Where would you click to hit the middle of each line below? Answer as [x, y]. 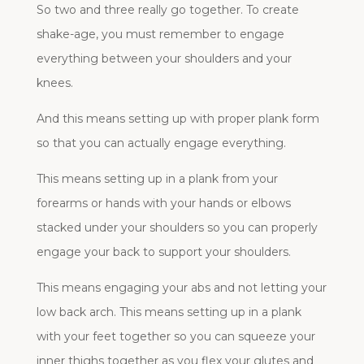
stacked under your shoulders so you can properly [177, 228]
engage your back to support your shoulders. [163, 252]
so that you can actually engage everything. [161, 143]
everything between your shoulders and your [164, 59]
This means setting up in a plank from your [157, 179]
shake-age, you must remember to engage [160, 35]
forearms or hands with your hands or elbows [163, 204]
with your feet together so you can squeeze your [175, 337]
